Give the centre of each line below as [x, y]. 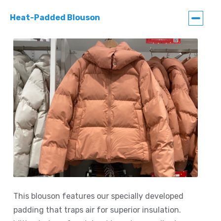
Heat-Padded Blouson [55, 18]
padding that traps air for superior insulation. [97, 210]
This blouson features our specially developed [98, 196]
